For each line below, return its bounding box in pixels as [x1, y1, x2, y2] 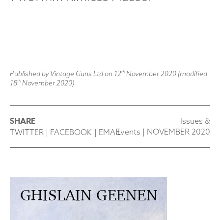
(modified [176, 69, 207, 78]
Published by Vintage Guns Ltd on [10, 69, 114, 78]
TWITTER [10, 127, 44, 137]
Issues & [180, 116, 210, 126]
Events [116, 127, 141, 137]
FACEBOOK [50, 127, 92, 137]
